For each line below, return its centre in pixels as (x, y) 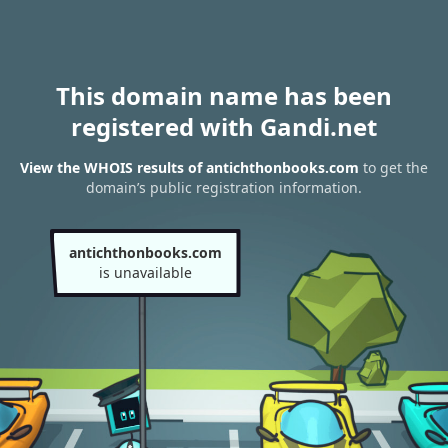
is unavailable (145, 272)
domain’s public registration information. (224, 188)
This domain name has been (224, 95)
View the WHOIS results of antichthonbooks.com (189, 168)
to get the (393, 168)
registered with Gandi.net (224, 126)
